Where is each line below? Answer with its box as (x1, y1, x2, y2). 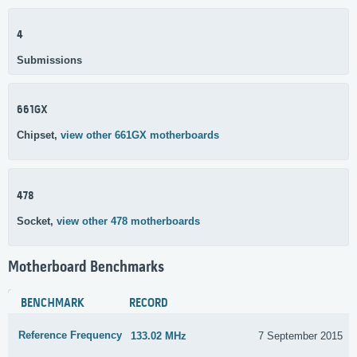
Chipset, (17, 129, 61, 142)
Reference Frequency (18, 329, 122, 342)
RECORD (129, 296, 168, 312)
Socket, (17, 214, 57, 227)
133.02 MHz (131, 329, 187, 342)
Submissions (17, 53, 82, 66)
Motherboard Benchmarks (8, 258, 164, 277)
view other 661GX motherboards (61, 129, 219, 142)
